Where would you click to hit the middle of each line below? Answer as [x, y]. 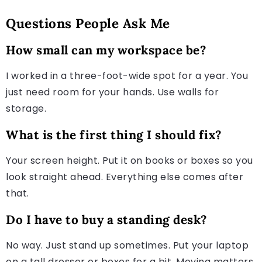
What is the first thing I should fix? [114, 135]
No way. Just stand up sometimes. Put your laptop [127, 245]
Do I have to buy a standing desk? [106, 219]
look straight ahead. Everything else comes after [125, 177]
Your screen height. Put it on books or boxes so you [130, 160]
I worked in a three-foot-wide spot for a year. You [127, 75]
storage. [26, 108]
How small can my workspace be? [106, 50]
